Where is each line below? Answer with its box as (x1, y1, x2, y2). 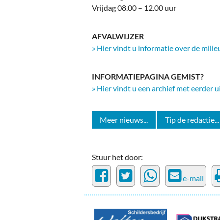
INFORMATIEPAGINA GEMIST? (92, 72, 204, 82)
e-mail (181, 173, 204, 183)
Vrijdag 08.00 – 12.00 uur (92, 3, 176, 13)
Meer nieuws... (100, 115, 148, 125)
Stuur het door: (92, 152, 143, 162)
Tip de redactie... (165, 115, 219, 125)
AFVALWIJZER (92, 31, 144, 41)
